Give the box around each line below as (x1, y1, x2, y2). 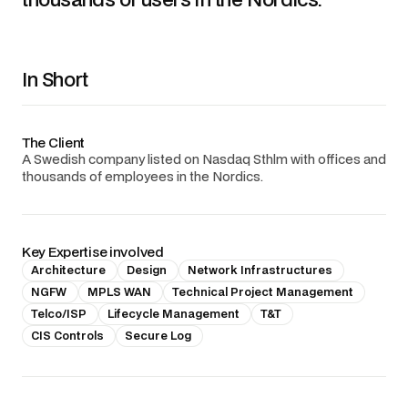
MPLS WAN (87, 284, 151, 301)
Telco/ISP (31, 306, 87, 322)
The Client (22, 133, 86, 152)
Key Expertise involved (22, 242, 164, 261)
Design (127, 262, 167, 279)
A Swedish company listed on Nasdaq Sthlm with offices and (22, 150, 386, 168)
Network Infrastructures (188, 262, 332, 279)
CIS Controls (31, 328, 104, 344)
